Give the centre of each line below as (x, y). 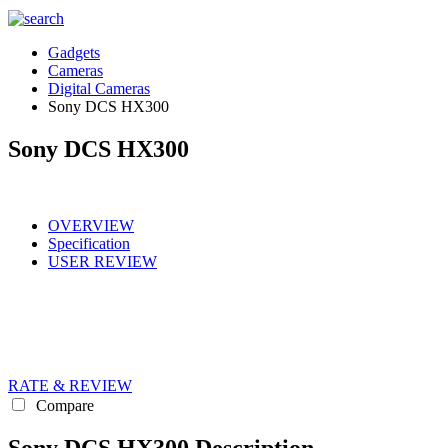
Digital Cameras (99, 88)
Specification (89, 243)
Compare (63, 405)
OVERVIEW (91, 225)
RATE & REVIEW (70, 385)
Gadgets (74, 52)
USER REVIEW (102, 261)
